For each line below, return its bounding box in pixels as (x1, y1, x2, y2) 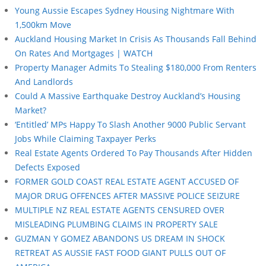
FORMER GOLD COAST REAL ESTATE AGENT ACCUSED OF (15, 175, 239, 187)
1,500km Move (15, 18, 71, 30)
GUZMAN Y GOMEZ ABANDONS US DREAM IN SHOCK (15, 232, 225, 244)
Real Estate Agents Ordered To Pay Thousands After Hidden (15, 147, 252, 159)
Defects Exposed (15, 161, 80, 173)
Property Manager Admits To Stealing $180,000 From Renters (15, 61, 256, 73)
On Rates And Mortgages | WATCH (15, 47, 153, 59)
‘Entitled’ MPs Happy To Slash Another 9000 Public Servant (15, 118, 246, 130)
